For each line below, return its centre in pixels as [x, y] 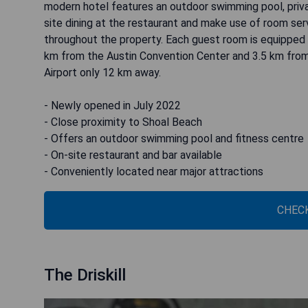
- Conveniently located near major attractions [154, 171]
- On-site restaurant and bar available [133, 155]
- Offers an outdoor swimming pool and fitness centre [174, 138]
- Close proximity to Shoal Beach [123, 122]
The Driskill [85, 275]
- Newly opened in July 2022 [112, 105]
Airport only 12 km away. [102, 72]
